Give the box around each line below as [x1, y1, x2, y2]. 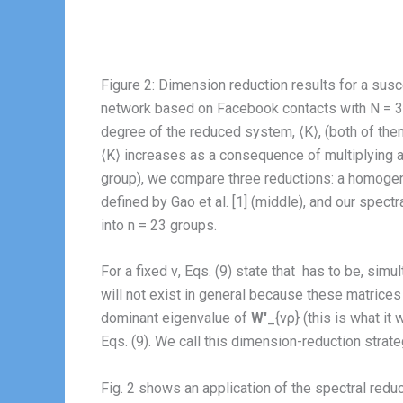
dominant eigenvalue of [101, 309, 251, 327]
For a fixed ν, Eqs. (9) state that [101, 263, 299, 281]
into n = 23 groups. [101, 216, 217, 234]
